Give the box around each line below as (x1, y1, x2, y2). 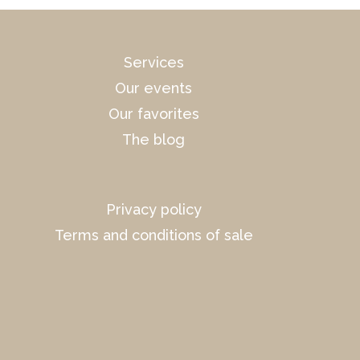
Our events (115, 80, 193, 97)
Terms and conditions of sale (54, 226, 253, 243)
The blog (122, 131, 186, 149)
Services (123, 54, 184, 72)
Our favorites (108, 105, 199, 123)
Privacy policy (105, 200, 202, 218)
